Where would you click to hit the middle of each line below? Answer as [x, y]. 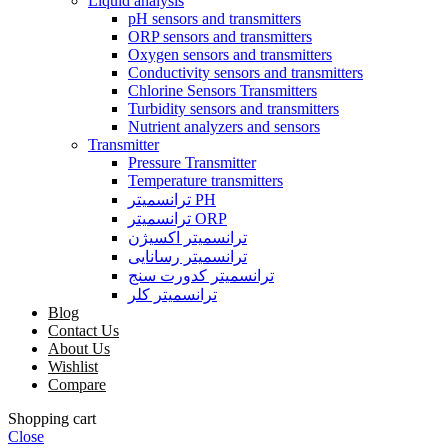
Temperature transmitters [205, 180]
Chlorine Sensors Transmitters [222, 90]
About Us [79, 348]
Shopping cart [52, 418]
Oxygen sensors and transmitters [230, 54]
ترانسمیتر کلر [172, 294]
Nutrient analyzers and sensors [224, 126]
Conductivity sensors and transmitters [245, 72]
